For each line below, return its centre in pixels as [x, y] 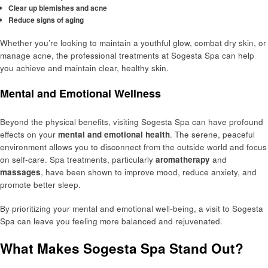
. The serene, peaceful [212, 134]
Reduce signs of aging [46, 20]
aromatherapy [183, 159]
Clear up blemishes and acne [57, 8]
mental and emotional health [114, 134]
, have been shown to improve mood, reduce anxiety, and [149, 172]
